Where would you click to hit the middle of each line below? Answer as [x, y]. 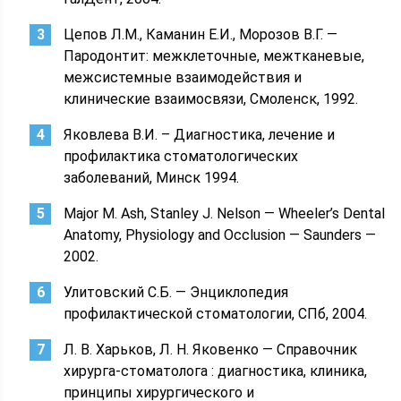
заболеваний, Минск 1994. [152, 178]
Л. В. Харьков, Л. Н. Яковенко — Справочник [211, 350]
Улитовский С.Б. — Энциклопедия [176, 292]
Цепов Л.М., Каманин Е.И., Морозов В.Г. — [201, 34]
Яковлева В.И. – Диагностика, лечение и [200, 135]
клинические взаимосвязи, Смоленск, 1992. [211, 99]
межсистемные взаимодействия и [183, 77]
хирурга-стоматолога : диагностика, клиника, [216, 371]
